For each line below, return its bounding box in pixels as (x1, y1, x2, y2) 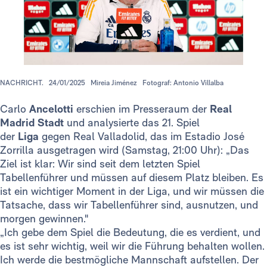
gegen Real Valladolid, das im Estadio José (39, 130, 244, 143)
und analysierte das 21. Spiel (67, 116, 200, 129)
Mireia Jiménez (91, 79, 137, 88)
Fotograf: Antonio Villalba (142, 79, 223, 88)
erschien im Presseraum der (73, 103, 210, 116)
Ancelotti (29, 103, 73, 116)
